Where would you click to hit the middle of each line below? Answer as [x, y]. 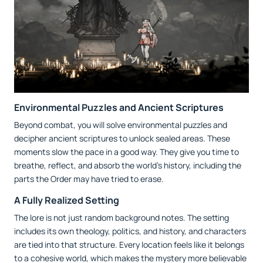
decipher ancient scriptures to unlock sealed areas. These [122, 139]
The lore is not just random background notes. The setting [122, 218]
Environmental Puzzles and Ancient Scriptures [119, 108]
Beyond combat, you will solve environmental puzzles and [121, 125]
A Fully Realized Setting [67, 200]
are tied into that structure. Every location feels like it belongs [129, 245]
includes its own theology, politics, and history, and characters [130, 231]
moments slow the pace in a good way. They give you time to [127, 152]
